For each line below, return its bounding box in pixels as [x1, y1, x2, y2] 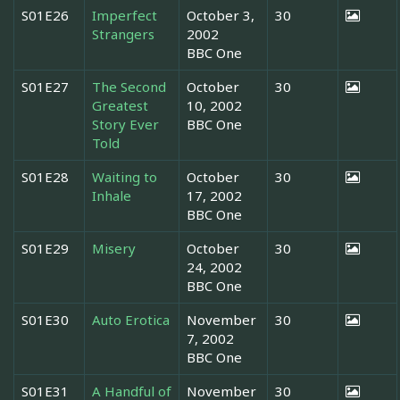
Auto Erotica [92, 310, 170, 329]
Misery [92, 238, 136, 257]
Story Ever [92, 114, 159, 133]
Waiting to [92, 167, 157, 186]
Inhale [92, 186, 131, 204]
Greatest [92, 96, 148, 114]
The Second [92, 77, 166, 96]
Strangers [92, 24, 154, 43]
